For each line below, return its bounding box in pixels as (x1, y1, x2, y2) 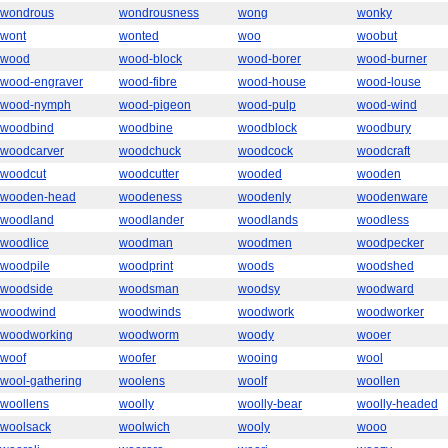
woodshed (357, 259, 414, 273)
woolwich (119, 420, 170, 434)
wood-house (238, 75, 306, 89)
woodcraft (357, 144, 410, 158)
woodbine (119, 121, 173, 135)
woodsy (238, 282, 280, 296)
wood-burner (357, 52, 427, 66)
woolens (119, 374, 165, 388)
